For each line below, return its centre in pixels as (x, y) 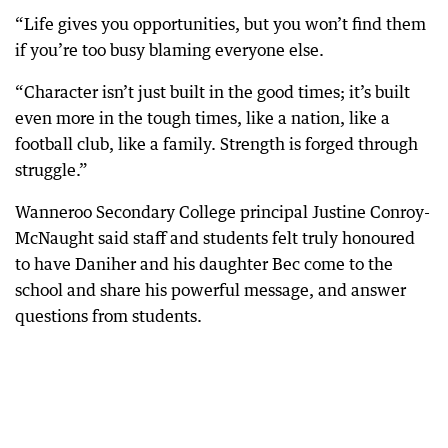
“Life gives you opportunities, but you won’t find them (220, 24)
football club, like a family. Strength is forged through (216, 144)
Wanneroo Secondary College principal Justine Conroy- (222, 212)
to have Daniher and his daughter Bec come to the (204, 264)
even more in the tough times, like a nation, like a (202, 118)
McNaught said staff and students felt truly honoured (215, 238)
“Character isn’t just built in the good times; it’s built (212, 92)
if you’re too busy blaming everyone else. (169, 50)
